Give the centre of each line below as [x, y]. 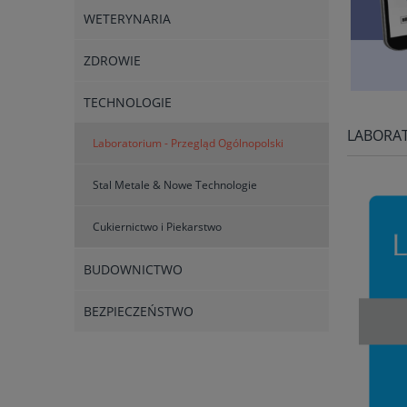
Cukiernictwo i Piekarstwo [157, 227]
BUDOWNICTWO [133, 270]
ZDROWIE [112, 61]
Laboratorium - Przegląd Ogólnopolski [188, 144]
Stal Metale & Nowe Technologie [175, 185]
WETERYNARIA [127, 19]
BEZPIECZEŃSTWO [139, 312]
